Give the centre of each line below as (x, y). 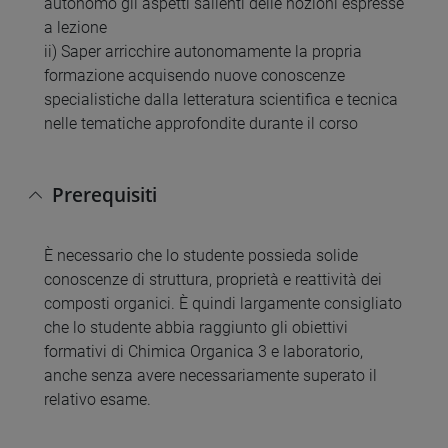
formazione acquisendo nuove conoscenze (194, 76)
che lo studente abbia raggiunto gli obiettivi (196, 327)
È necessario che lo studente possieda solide (201, 255)
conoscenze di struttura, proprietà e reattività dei (213, 279)
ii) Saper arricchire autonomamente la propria (203, 52)
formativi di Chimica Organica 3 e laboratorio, (203, 351)
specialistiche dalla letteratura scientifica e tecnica (221, 100)
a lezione (75, 28)
